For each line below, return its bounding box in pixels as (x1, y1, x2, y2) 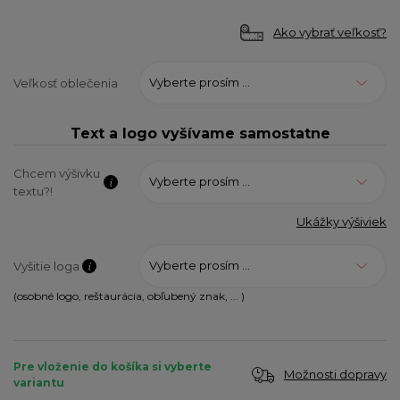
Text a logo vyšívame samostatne (70, 124, 330, 142)
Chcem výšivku (13, 165, 100, 180)
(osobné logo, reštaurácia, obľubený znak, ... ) (13, 288, 245, 303)
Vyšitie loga (13, 258, 79, 273)
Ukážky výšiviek (296, 213, 387, 229)
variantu (13, 375, 64, 389)
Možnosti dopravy (284, 367, 387, 382)
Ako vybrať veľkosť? (273, 24, 387, 39)
